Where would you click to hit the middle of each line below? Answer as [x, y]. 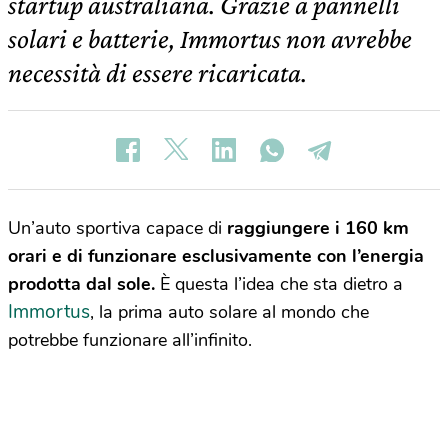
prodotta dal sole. [81, 284]
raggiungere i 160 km [318, 228]
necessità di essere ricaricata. [157, 72]
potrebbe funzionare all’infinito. [130, 340]
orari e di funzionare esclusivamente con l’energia [216, 256]
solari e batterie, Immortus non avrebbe [210, 38]
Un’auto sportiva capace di [117, 228]
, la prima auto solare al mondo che [229, 312]
